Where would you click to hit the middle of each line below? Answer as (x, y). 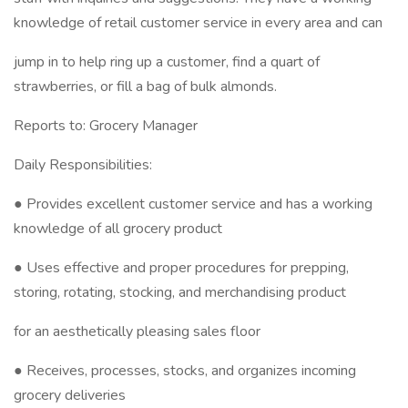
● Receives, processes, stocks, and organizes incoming (185, 371)
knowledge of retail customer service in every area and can (198, 23)
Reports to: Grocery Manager (106, 126)
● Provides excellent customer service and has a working (193, 204)
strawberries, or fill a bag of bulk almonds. (145, 87)
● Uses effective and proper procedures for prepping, (181, 268)
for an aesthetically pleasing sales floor (137, 331)
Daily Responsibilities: (83, 165)
